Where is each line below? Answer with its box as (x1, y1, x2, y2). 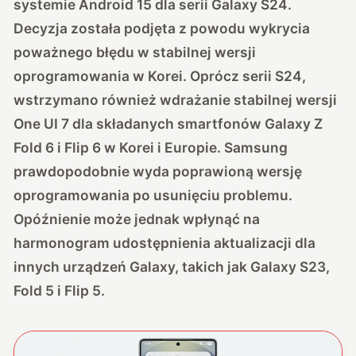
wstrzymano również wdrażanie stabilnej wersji (14, 91, 338, 108)
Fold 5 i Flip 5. (14, 281, 106, 299)
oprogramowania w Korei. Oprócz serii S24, (14, 67, 307, 84)
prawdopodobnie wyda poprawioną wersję (14, 162, 303, 180)
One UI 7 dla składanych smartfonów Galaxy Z (14, 114, 323, 132)
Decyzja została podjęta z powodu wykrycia (14, 19, 311, 37)
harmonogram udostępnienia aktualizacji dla (14, 234, 316, 251)
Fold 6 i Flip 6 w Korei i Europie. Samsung (14, 138, 288, 156)
